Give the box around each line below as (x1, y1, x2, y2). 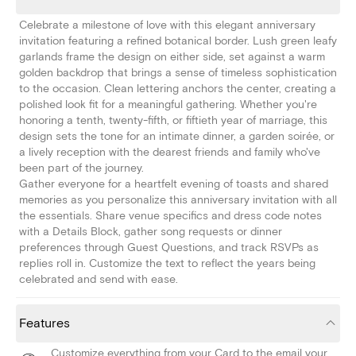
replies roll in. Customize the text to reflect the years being (19, 257, 315, 271)
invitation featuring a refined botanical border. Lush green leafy (19, 34, 337, 48)
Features (19, 315, 70, 332)
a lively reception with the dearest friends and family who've (19, 145, 320, 160)
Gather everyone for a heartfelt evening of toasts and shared (19, 177, 328, 192)
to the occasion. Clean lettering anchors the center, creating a (19, 82, 336, 96)
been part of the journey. (19, 161, 144, 176)
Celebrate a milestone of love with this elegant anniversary (19, 18, 315, 33)
